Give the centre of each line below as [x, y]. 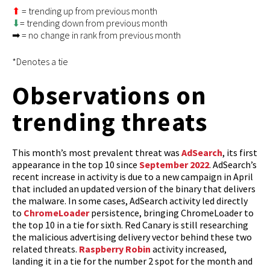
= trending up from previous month [89, 11]
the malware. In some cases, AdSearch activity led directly [130, 200]
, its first [240, 152]
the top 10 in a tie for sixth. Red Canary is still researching [130, 224]
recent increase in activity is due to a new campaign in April [133, 176]
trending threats [110, 121]
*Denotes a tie [40, 61]
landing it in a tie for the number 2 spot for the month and [132, 261]
